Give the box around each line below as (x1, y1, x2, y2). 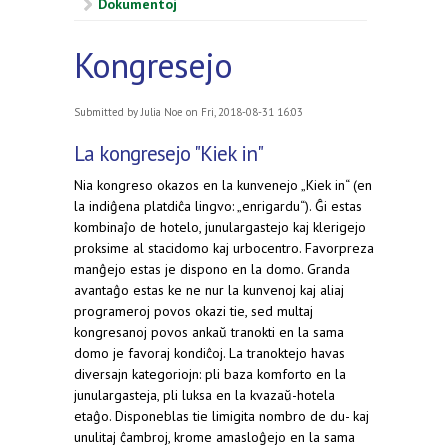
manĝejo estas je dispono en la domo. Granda (74, 260, 350, 279)
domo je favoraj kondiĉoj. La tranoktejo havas (74, 344, 345, 363)
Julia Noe (141, 105, 183, 120)
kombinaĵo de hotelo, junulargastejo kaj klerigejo (74, 218, 366, 237)
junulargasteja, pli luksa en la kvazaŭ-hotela (74, 386, 335, 405)
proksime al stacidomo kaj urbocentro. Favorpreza (74, 239, 374, 258)
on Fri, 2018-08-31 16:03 (183, 105, 303, 120)
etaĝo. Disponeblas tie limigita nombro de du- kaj (74, 407, 369, 426)
